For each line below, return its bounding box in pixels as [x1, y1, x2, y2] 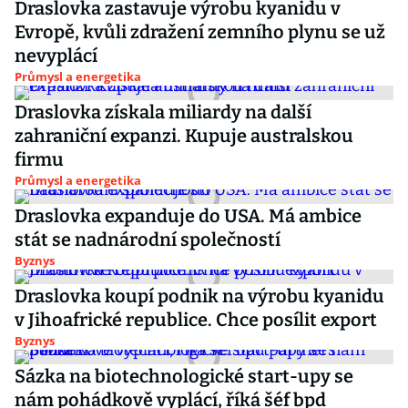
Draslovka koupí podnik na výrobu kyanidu [15, 285, 384, 307]
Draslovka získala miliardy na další [15, 101, 311, 123]
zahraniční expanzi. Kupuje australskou [15, 125, 353, 147]
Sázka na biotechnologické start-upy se [15, 365, 353, 387]
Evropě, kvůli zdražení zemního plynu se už [15, 21, 385, 43]
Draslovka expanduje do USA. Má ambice [15, 205, 362, 227]
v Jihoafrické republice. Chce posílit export [15, 309, 377, 331]
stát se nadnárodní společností [15, 229, 280, 250]
